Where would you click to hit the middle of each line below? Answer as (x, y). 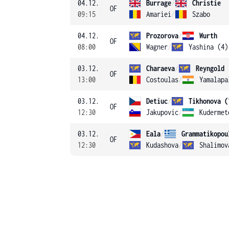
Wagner (157, 47)
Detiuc (157, 101)
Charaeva (161, 68)
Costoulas (162, 79)
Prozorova (162, 36)
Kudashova (162, 145)
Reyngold (210, 68)
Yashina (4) (208, 47)
